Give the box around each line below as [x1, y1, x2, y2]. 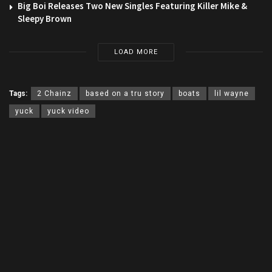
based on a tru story [86, 89, 165, 98]
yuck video [47, 106, 89, 115]
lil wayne [214, 89, 249, 98]
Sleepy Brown [18, 12, 72, 24]
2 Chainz [37, 89, 72, 98]
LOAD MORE [114, 47, 158, 56]
